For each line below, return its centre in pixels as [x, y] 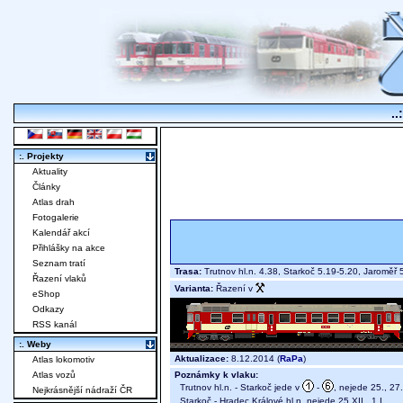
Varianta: [194, 289]
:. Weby [35, 345]
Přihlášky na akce [69, 248]
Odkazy [48, 309]
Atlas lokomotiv [63, 360]
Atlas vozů [54, 375]
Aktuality [50, 172]
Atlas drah [54, 202]
